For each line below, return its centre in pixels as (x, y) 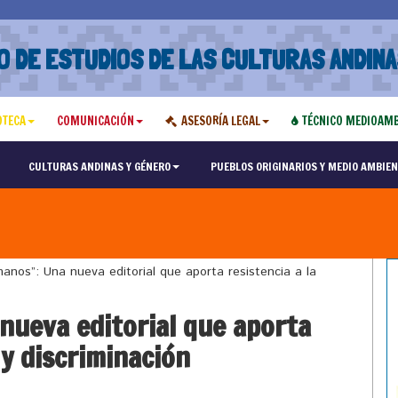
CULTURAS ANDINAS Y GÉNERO (99, 166)
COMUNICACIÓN (95, 121)
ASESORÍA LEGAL (220, 121)
